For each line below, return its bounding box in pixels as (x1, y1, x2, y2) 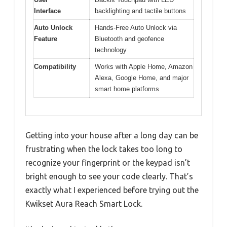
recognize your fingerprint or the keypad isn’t (25, 158, 190, 167)
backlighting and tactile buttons (95, 7, 186, 15)
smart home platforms (95, 85, 159, 93)
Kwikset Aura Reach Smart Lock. (25, 199, 142, 208)
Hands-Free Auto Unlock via (95, 24, 177, 32)
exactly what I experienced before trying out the (25, 185, 199, 195)
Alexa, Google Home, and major (95, 74, 188, 82)
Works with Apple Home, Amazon (95, 63, 193, 71)
